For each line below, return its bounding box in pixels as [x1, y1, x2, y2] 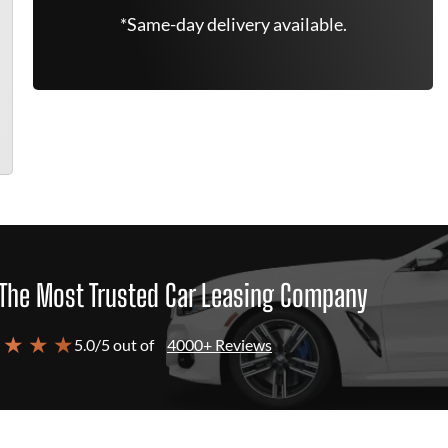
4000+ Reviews [167, 335, 272, 354]
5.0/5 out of [74, 335, 154, 354]
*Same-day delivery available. [119, 13, 347, 35]
